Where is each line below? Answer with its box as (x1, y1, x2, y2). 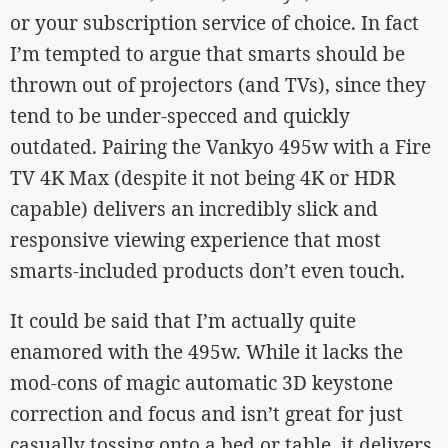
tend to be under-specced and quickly (10, 103, 350, 129)
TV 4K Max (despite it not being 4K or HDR (10, 165, 395, 191)
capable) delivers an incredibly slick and (10, 196, 378, 222)
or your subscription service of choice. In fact (10, 10, 419, 36)
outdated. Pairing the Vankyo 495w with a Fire (10, 134, 431, 160)
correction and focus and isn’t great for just (10, 401, 403, 427)
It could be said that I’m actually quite (10, 308, 356, 334)
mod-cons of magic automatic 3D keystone (10, 370, 393, 396)
